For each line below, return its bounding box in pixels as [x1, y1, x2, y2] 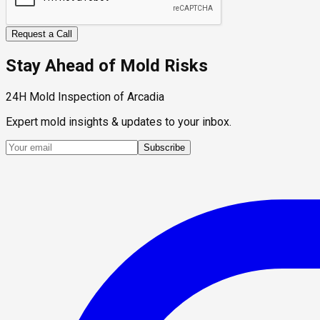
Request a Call [11, 29, 72, 39]
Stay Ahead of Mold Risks [6, 55, 208, 76]
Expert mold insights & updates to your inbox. [6, 114, 231, 129]
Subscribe [144, 141, 185, 153]
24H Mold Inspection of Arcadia [6, 89, 164, 104]
